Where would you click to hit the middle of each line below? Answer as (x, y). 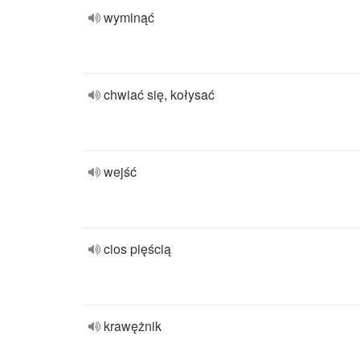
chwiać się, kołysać (159, 94)
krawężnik (133, 326)
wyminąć (129, 17)
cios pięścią (137, 249)
